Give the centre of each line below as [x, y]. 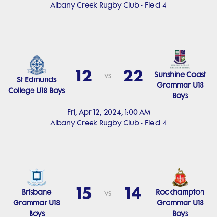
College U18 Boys [37, 91]
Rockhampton [180, 192]
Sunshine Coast [180, 75]
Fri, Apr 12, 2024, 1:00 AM [108, 112]
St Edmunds [37, 80]
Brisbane [37, 192]
